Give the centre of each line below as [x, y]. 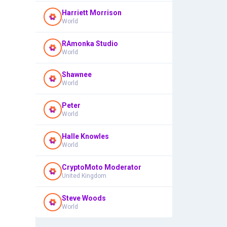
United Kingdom [84, 176]
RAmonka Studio [90, 44]
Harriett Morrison [92, 13]
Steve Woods [84, 198]
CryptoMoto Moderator [102, 167]
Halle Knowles [85, 136]
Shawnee [77, 74]
